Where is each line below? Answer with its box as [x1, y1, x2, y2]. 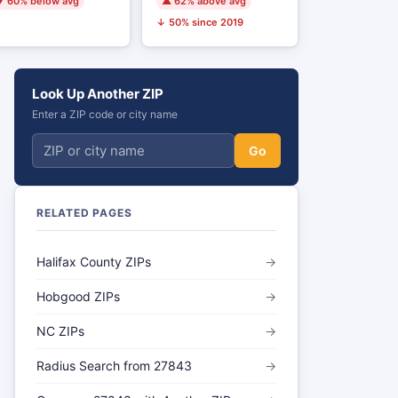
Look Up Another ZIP [32, 85, 163, 102]
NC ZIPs [36, 323, 84, 338]
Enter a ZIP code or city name [32, 107, 178, 121]
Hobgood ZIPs [36, 289, 120, 304]
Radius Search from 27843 [36, 358, 192, 373]
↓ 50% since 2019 [156, 16, 244, 28]
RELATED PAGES [36, 206, 132, 219]
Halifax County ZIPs [36, 254, 151, 269]
